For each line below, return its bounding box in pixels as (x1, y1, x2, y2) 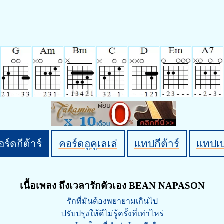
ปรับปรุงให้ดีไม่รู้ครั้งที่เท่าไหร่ (61, 209, 164, 218)
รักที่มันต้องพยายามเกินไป (67, 197, 158, 205)
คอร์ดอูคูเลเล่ (58, 138, 117, 149)
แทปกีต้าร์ (134, 138, 179, 149)
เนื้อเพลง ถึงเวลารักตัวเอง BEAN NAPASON (20, 180, 205, 191)
